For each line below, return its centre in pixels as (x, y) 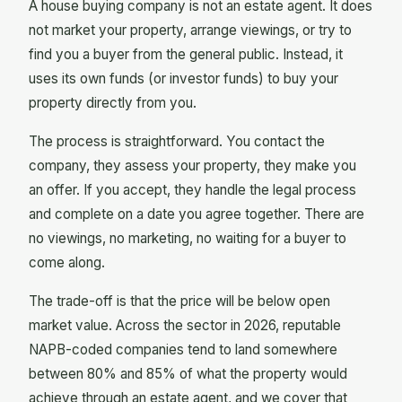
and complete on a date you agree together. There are (197, 214)
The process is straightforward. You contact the (177, 142)
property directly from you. (113, 103)
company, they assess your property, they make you (192, 166)
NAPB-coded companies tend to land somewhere (183, 350)
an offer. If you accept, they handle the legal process (192, 190)
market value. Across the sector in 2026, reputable (185, 326)
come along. (67, 263)
